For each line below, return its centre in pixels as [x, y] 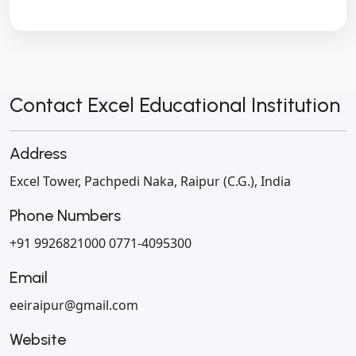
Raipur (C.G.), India [234, 182]
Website [38, 340]
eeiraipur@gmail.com [74, 306]
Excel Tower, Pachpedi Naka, [93, 182]
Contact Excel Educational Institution [175, 105]
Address [38, 154]
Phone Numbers [65, 216]
